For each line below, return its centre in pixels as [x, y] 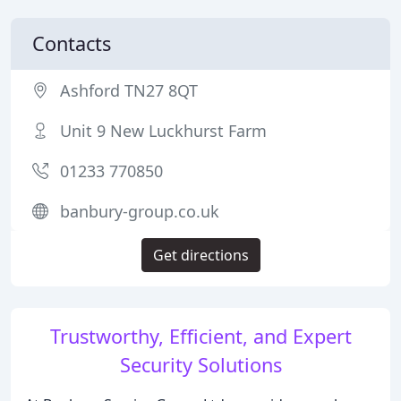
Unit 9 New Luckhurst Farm [163, 131]
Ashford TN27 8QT [129, 90]
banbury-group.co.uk [140, 211]
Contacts [72, 43]
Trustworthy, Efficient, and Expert [200, 336]
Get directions [200, 255]
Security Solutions [200, 365]
